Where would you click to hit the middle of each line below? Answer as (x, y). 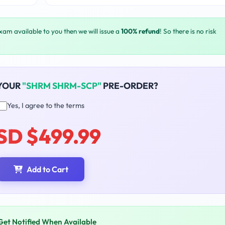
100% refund (140, 31)
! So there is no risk (188, 31)
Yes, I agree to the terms (45, 106)
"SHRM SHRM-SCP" (62, 86)
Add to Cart (47, 170)
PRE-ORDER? (130, 86)
